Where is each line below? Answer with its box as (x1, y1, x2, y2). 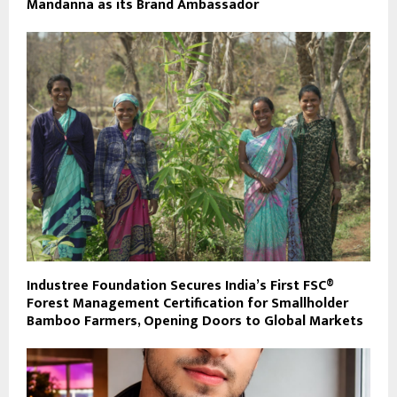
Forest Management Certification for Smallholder (27, 291, 348, 315)
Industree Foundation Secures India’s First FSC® (27, 273, 333, 298)
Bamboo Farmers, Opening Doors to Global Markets (27, 308, 363, 333)
